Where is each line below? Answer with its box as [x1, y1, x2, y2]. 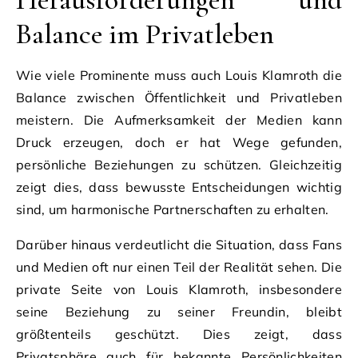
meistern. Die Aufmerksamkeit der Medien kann [16, 111, 342, 128]
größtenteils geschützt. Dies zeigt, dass [16, 325, 342, 342]
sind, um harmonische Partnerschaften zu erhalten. [16, 201, 329, 217]
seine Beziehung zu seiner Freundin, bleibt [16, 303, 342, 320]
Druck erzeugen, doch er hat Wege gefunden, [16, 133, 342, 150]
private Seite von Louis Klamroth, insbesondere [16, 280, 342, 297]
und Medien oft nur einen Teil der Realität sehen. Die [16, 258, 342, 275]
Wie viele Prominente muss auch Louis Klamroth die [16, 66, 342, 83]
